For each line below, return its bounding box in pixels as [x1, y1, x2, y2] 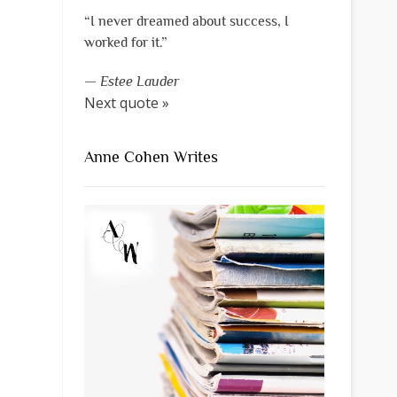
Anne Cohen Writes [83, 148, 218, 167]
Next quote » [83, 93, 169, 113]
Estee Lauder [99, 74, 179, 90]
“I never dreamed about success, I [83, 13, 289, 30]
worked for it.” [83, 35, 167, 51]
